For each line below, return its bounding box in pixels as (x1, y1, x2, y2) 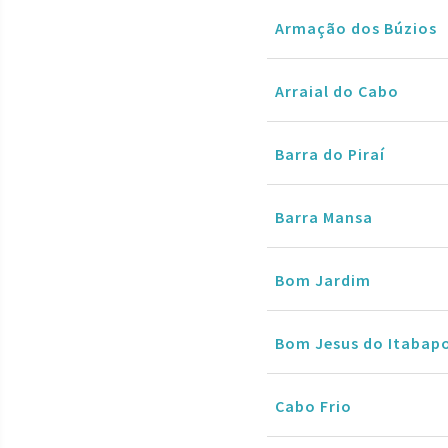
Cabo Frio (275, 395, 352, 416)
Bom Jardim (275, 269, 371, 290)
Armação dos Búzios (275, 17, 437, 38)
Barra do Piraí (275, 143, 385, 164)
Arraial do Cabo (275, 80, 399, 101)
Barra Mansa (275, 206, 373, 227)
